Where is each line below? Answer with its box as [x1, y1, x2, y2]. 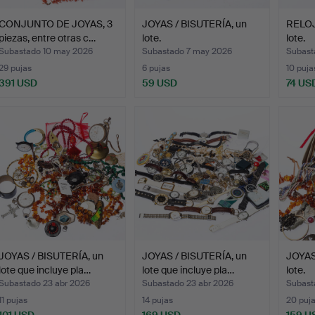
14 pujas [142, 294, 174, 306]
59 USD [142, 76, 178, 89]
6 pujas [142, 62, 171, 74]
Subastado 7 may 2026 [142, 45, 233, 57]
